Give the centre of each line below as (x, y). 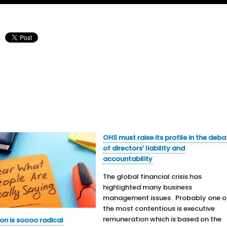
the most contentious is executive (159, 208)
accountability (128, 159)
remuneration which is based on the (162, 219)
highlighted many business (148, 187)
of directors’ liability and (144, 148)
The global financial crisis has (153, 176)
